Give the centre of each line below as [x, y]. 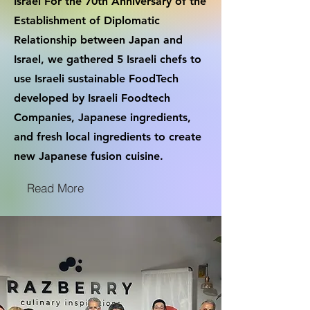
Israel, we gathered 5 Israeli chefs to [108, 59]
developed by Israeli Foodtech [92, 98]
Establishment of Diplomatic [87, 20]
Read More [55, 188]
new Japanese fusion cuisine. [90, 156]
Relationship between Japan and [98, 40]
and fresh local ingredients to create [108, 137]
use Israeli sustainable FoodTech [96, 79]
